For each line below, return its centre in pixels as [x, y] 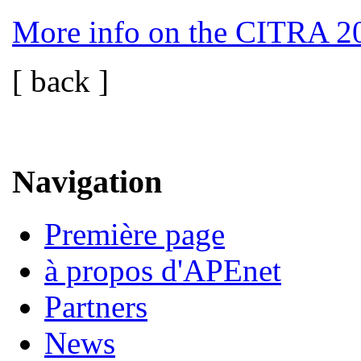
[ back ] [60, 81]
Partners [96, 307]
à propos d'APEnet [163, 271]
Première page [135, 234]
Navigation [87, 182]
